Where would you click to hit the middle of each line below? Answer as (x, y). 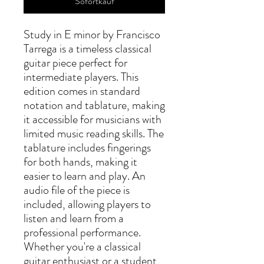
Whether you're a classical (82, 247)
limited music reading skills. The (94, 133)
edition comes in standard (82, 91)
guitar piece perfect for (75, 63)
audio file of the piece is (77, 190)
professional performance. (82, 232)
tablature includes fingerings (87, 148)
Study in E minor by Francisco (92, 34)
